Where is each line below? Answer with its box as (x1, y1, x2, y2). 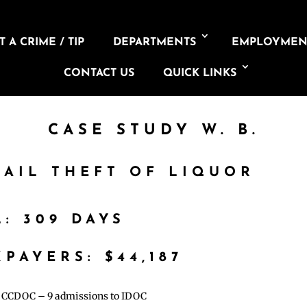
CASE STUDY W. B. (47, 123, 260, 138)
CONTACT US (63, 68, 134, 79)
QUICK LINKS (162, 68, 236, 79)
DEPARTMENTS (113, 37, 197, 48)
